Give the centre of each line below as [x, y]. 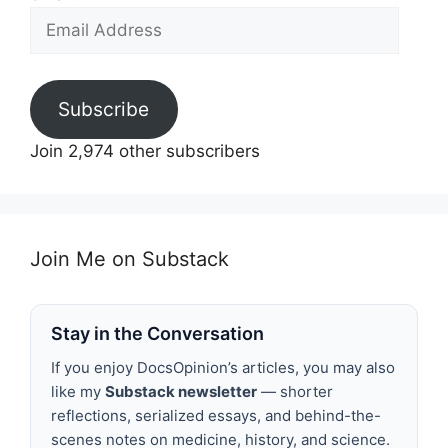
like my [78, 391]
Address [63, 43]
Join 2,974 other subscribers [145, 151]
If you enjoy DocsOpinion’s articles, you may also [223, 367]
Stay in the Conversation [157, 333]
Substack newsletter [181, 391]
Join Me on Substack [129, 259]
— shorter [295, 391]
